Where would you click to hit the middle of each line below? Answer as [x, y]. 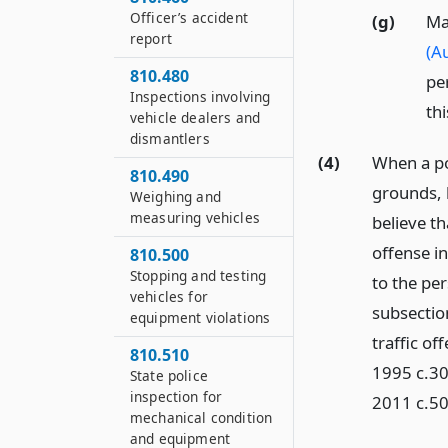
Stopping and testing [198, 275]
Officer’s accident [189, 17]
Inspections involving [200, 96]
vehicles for [169, 296]
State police [169, 375]
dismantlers [170, 138]
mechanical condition [201, 417]
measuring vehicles [195, 217]
